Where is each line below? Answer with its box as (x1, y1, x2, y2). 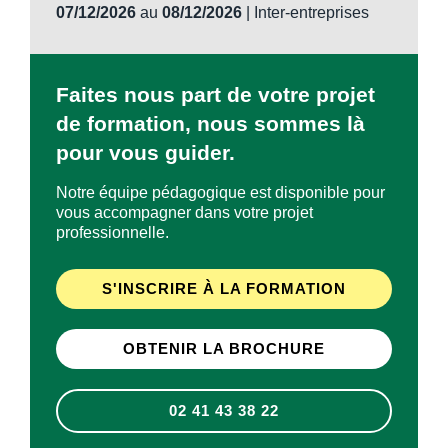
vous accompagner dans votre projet (56, 204, 314, 222)
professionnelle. (56, 224, 170, 242)
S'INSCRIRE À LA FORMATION (102, 281, 346, 298)
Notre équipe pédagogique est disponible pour (56, 184, 386, 202)
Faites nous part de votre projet (56, 83, 376, 107)
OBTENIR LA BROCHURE (123, 341, 325, 358)
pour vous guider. (56, 141, 236, 165)
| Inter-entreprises (242, 4, 370, 22)
